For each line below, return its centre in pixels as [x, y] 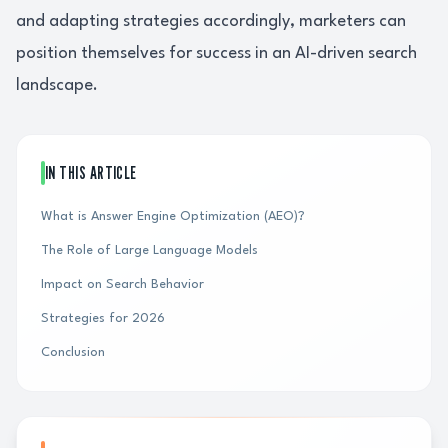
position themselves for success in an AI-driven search [216, 53]
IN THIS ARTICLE [91, 172]
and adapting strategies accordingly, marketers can [211, 21]
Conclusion [73, 352]
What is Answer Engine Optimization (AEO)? [173, 216]
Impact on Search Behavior [122, 284]
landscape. [57, 85]
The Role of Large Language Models [149, 250]
